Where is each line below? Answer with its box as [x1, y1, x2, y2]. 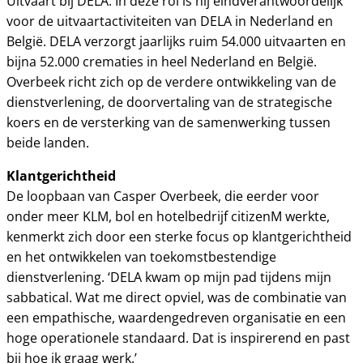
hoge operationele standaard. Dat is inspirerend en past [6, 329, 350, 347]
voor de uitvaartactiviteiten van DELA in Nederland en [6, 12, 333, 30]
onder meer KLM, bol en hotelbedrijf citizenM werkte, [6, 207, 330, 225]
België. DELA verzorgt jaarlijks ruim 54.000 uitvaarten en [6, 32, 346, 50]
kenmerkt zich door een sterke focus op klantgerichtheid [6, 228, 352, 246]
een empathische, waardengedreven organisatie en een [6, 309, 346, 327]
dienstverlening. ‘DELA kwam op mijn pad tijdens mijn [6, 268, 331, 286]
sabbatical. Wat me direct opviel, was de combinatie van [6, 288, 347, 306]
